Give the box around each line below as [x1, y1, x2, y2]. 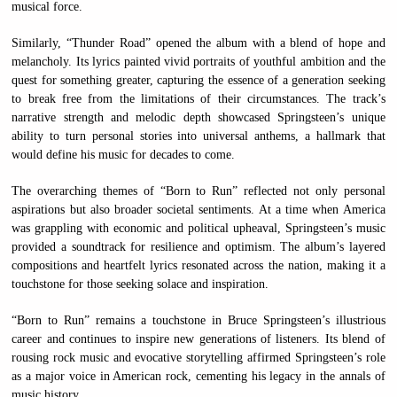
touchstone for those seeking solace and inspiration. [12, 276, 269, 291]
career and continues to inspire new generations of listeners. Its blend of [12, 331, 385, 346]
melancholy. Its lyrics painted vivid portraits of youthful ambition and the [12, 54, 385, 68]
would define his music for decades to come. [12, 147, 236, 161]
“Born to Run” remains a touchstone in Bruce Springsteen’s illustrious [12, 313, 385, 327]
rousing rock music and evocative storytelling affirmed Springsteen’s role [12, 350, 385, 364]
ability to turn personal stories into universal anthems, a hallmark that [12, 128, 385, 143]
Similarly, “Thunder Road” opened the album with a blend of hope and [12, 35, 385, 50]
